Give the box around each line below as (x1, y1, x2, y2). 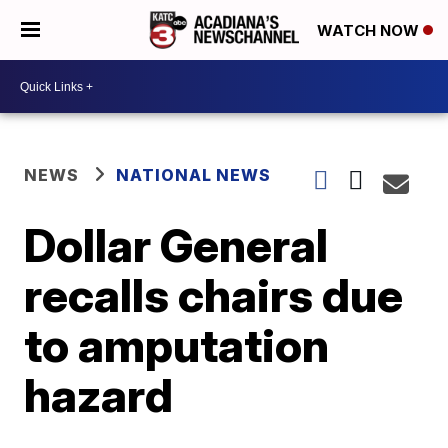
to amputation (24, 317, 330, 373)
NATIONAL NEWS (116, 165, 272, 185)
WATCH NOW (317, 21, 423, 41)
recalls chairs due (24, 267, 404, 323)
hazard (24, 367, 174, 423)
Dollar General (24, 217, 329, 273)
